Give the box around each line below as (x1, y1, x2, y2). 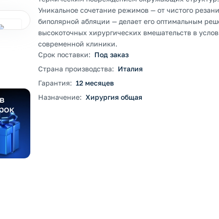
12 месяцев (76, 79, 114, 87)
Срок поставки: (38, 50, 90, 59)
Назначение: (38, 93, 82, 101)
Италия (118, 65, 143, 73)
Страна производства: (38, 65, 114, 73)
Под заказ (94, 50, 129, 59)
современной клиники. (38, 40, 117, 48)
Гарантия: (38, 79, 72, 87)
